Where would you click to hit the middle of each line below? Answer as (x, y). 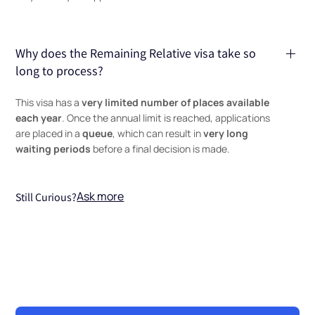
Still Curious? (46, 197)
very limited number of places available (176, 101)
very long (226, 132)
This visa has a (49, 102)
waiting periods (53, 148)
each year (39, 117)
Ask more (101, 195)
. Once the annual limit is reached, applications (166, 117)
